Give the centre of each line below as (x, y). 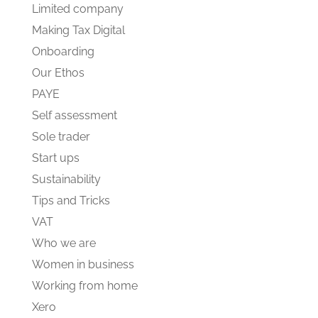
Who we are (64, 243)
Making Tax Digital (78, 30)
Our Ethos (58, 73)
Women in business (83, 264)
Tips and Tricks (71, 201)
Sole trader (61, 137)
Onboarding (63, 51)
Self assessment (74, 115)
